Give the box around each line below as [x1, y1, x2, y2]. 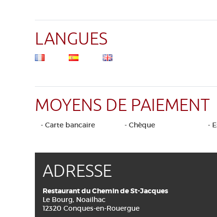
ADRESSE [43, 160, 112, 182]
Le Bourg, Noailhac [43, 195, 106, 204]
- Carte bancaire [41, 121, 95, 129]
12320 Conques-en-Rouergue [43, 204, 139, 213]
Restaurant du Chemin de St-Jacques [43, 186, 168, 195]
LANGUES [35, 28, 108, 50]
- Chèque [124, 121, 155, 129]
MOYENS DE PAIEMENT [35, 94, 210, 116]
